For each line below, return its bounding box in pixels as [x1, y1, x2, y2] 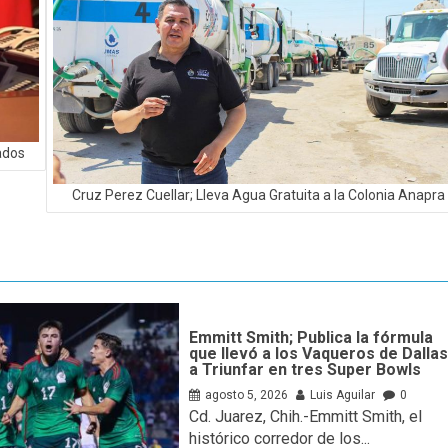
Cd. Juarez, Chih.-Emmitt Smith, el [189, 407, 423, 427]
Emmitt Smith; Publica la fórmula [189, 328, 434, 348]
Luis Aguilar [310, 388, 376, 403]
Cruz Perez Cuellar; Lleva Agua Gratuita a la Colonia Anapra [72, 187, 445, 204]
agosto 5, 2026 [205, 388, 289, 403]
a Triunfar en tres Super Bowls [189, 360, 422, 380]
